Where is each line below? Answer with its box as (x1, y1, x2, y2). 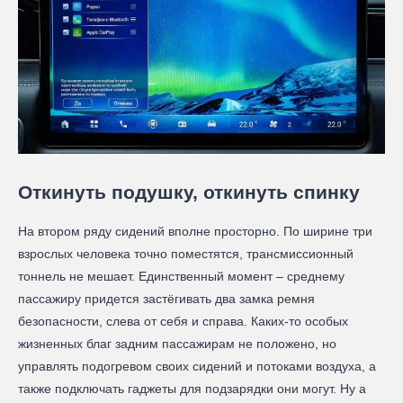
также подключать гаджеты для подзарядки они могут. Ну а (18, 381, 366, 396)
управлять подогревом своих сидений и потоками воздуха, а (18, 358, 376, 373)
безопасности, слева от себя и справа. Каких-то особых (18, 313, 348, 328)
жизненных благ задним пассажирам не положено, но (18, 336, 336, 351)
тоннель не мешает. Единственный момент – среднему (18, 268, 345, 283)
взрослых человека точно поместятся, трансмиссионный (18, 246, 354, 261)
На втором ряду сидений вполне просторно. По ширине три (18, 223, 372, 238)
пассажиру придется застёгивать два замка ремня (18, 291, 315, 306)
